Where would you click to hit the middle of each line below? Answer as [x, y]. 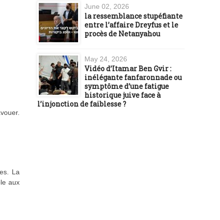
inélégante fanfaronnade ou [133, 77]
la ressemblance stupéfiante [134, 16]
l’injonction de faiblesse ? [82, 104]
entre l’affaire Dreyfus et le [131, 25]
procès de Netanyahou [122, 33]
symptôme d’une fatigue [127, 86]
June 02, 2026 [107, 6]
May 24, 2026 [106, 59]
